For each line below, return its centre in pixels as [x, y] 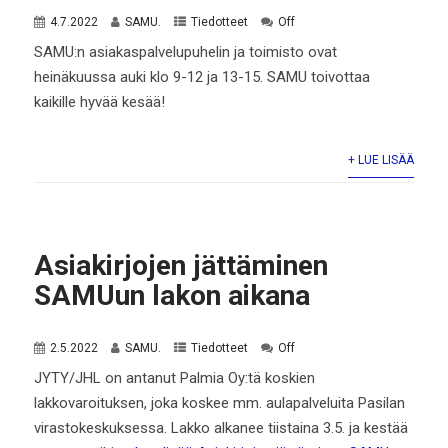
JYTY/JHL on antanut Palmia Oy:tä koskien [175, 378]
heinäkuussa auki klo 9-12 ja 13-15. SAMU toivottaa [202, 77]
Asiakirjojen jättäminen [181, 266]
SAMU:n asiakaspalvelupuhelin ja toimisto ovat [186, 52]
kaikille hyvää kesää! [100, 102]
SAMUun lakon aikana [172, 296]
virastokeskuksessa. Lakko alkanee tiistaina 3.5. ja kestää [221, 428]
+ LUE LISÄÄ [380, 160]
